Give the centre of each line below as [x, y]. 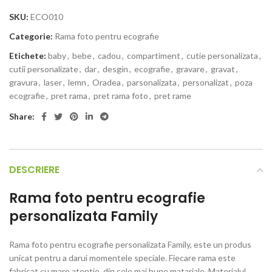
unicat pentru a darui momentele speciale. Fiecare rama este [122, 258]
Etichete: [28, 56]
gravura [23, 82]
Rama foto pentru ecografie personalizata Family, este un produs [130, 244]
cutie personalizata [222, 56]
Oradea [107, 82]
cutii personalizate [44, 69]
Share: [22, 116]
